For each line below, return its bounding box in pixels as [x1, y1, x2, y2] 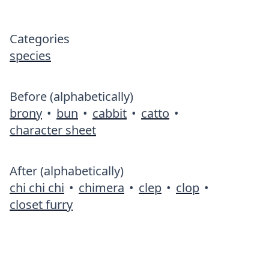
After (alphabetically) [10, 163, 124, 179]
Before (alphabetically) [10, 88, 133, 104]
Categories [10, 31, 70, 47]
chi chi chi [10, 180, 64, 196]
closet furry [10, 196, 73, 213]
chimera [79, 180, 124, 196]
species [10, 47, 51, 64]
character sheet [10, 122, 96, 138]
